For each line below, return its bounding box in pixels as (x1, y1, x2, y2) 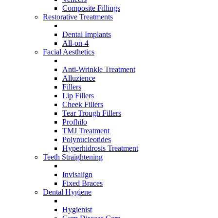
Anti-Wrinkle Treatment (62, 65, 135, 73)
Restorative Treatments (43, 13, 113, 21)
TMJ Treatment (62, 127, 109, 135)
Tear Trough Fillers (62, 109, 121, 117)
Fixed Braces (62, 179, 103, 187)
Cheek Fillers (62, 100, 103, 109)
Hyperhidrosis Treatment (62, 144, 138, 152)
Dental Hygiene (43, 188, 91, 196)
